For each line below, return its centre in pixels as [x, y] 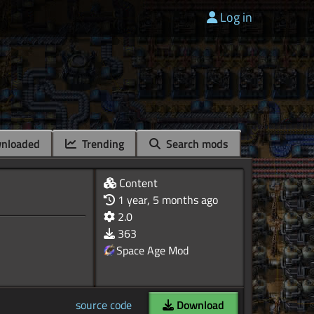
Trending [102, 144]
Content [137, 183]
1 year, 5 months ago [168, 200]
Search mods [196, 144]
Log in [236, 17]
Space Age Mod [153, 251]
